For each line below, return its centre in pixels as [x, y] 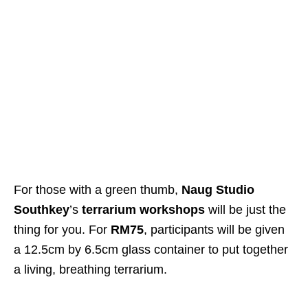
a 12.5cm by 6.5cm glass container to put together [151, 249]
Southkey [42, 209]
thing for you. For [62, 229]
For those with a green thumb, [98, 189]
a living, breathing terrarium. [90, 269]
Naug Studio [218, 189]
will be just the [245, 209]
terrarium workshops [143, 209]
